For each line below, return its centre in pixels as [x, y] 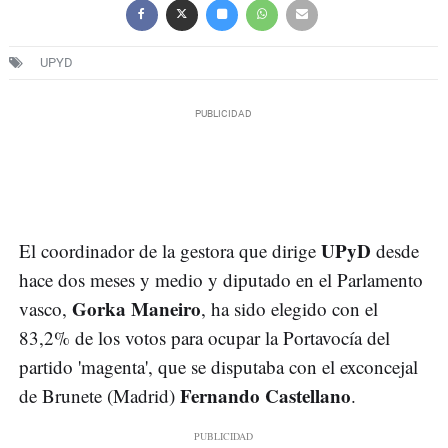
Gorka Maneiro [136, 309]
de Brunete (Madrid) [99, 396]
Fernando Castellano [265, 396]
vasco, [45, 309]
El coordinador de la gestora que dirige [170, 251]
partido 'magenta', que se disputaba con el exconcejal [218, 367]
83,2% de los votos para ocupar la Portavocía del [204, 338]
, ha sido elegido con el [289, 309]
